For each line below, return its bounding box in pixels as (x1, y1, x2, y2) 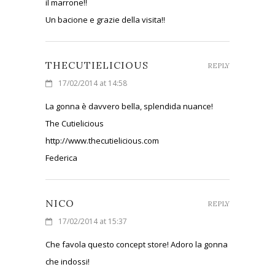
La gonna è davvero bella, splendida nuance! (45, 100, 213, 112)
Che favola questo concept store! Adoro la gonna (45, 238, 228, 250)
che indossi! (45, 255, 90, 267)
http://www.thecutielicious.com (45, 134, 159, 146)
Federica (45, 152, 77, 163)
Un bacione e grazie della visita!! (45, 14, 165, 25)
